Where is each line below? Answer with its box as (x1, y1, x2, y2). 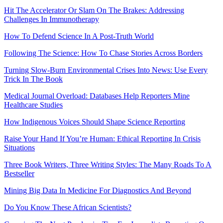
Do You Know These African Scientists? (4, 203, 131, 212)
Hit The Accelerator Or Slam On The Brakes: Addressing (4, 6, 184, 15)
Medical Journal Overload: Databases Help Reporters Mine (4, 92, 190, 101)
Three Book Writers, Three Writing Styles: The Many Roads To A (4, 160, 212, 169)
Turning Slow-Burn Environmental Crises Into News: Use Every (4, 66, 208, 75)
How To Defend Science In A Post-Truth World (4, 32, 154, 41)
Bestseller (4, 169, 34, 178)
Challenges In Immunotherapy (4, 15, 99, 24)
